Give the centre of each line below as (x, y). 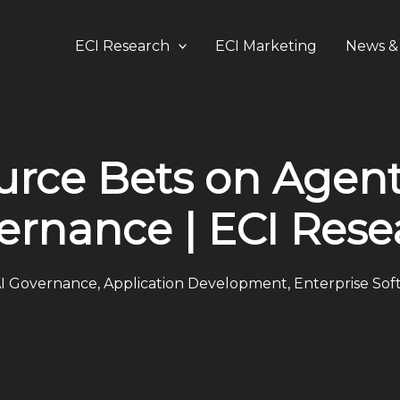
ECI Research (122, 46)
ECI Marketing (267, 46)
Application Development (196, 283)
